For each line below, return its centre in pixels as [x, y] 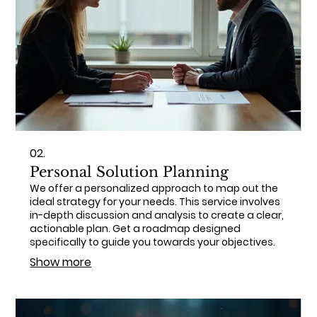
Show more [61, 263]
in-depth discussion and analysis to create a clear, [157, 215]
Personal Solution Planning [129, 172]
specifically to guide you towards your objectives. [153, 242]
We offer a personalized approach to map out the [154, 189]
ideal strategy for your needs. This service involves [155, 202]
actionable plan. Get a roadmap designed [136, 229]
